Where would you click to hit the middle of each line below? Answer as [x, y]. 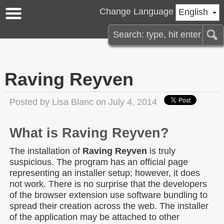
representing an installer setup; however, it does [105, 173]
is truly [161, 151]
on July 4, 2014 [125, 102]
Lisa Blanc [73, 102]
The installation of [46, 151]
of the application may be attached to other [94, 217]
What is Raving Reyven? [89, 133]
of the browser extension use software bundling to [108, 195]
